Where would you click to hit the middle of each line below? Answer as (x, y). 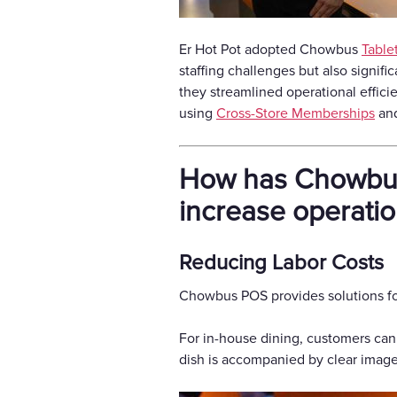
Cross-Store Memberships (296, 114)
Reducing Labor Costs (281, 263)
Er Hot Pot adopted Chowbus (270, 50)
